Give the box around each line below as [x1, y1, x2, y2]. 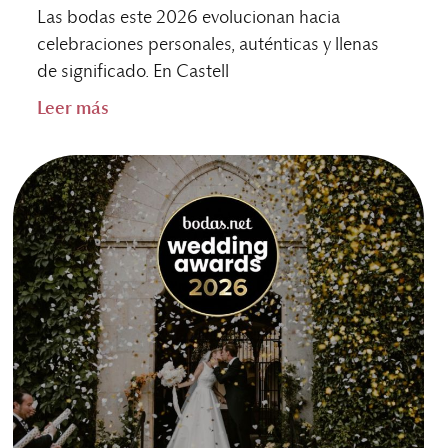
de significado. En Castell [37, 62, 230, 81]
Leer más [37, 99, 110, 118]
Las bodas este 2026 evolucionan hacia [37, 8, 341, 27]
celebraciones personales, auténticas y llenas [37, 35, 380, 54]
